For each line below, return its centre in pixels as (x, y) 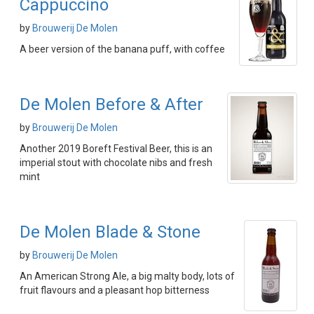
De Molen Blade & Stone (110, 232)
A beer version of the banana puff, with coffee (122, 49)
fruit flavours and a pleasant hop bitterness (115, 290)
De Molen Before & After (111, 104)
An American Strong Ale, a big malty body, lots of (127, 276)
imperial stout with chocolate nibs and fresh (116, 163)
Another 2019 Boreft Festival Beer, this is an (116, 149)
